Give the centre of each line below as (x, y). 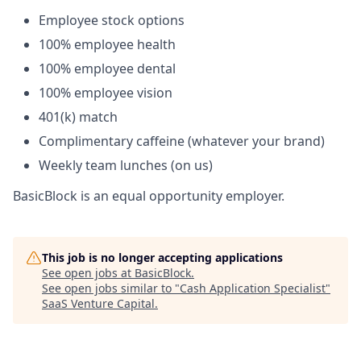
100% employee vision (106, 92)
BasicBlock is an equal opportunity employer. (149, 195)
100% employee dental (107, 68)
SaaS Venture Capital (98, 303)
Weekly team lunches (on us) (126, 165)
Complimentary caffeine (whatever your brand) (182, 141)
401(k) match (78, 116)
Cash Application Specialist (253, 288)
